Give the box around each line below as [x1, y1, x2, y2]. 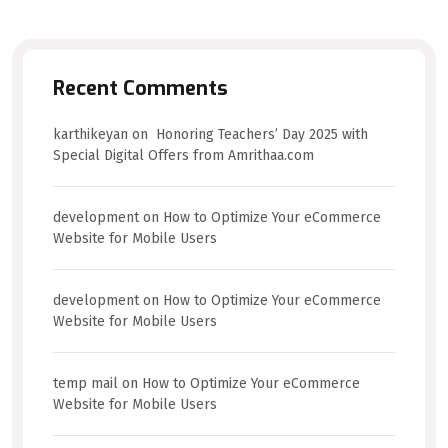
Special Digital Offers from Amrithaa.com [53, 146, 314, 164]
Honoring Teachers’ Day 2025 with [152, 125, 368, 143]
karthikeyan [53, 125, 128, 143]
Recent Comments [53, 74, 228, 102]
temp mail [53, 374, 118, 392]
